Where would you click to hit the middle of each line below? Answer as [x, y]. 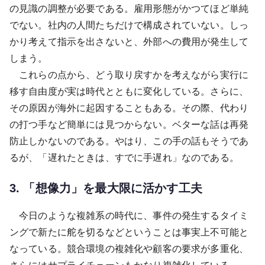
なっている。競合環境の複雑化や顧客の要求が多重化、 [129, 248]
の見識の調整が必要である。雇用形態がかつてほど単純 [129, 8]
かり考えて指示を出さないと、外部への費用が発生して [129, 41]
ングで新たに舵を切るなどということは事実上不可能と [129, 232]
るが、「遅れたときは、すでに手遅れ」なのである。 [124, 157]
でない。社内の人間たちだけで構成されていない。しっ [129, 25]
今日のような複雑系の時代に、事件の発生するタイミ [129, 215]
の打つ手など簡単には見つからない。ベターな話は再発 [129, 124]
